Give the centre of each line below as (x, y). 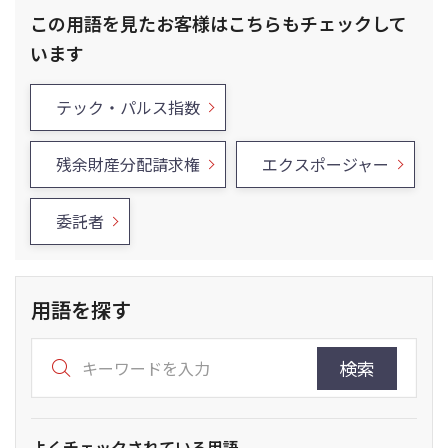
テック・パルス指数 (128, 107)
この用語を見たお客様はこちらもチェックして (218, 23)
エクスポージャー (325, 164)
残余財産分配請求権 (128, 164)
